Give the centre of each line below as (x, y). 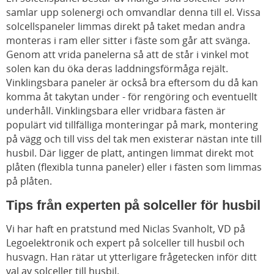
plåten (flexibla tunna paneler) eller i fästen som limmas (134, 167)
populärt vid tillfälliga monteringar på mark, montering (132, 125)
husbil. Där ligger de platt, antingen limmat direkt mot (130, 153)
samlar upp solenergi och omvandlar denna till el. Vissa (133, 13)
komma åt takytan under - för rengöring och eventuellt (132, 97)
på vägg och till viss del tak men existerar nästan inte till (134, 139)
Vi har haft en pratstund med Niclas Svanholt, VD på (126, 229)
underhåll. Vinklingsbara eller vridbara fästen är (116, 111)
